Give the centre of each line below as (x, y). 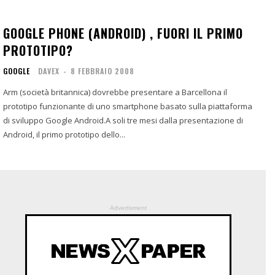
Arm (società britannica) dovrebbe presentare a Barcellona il (115, 92)
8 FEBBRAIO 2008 (103, 71)
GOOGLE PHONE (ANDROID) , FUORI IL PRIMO (123, 33)
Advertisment (128, 207)
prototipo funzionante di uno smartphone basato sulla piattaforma (128, 106)
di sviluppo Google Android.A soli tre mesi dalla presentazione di (123, 120)
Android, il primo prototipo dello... (64, 134)
